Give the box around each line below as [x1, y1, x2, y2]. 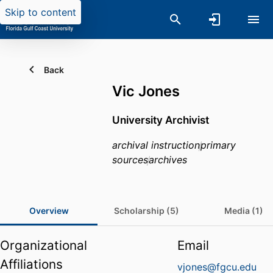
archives [149, 154, 187, 166]
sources [112, 154, 148, 166]
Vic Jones [112, 82, 180, 100]
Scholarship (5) [113, 205, 179, 216]
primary [200, 139, 236, 152]
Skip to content [5, 6, 76, 18]
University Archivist [112, 113, 209, 127]
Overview [29, 205, 69, 216]
